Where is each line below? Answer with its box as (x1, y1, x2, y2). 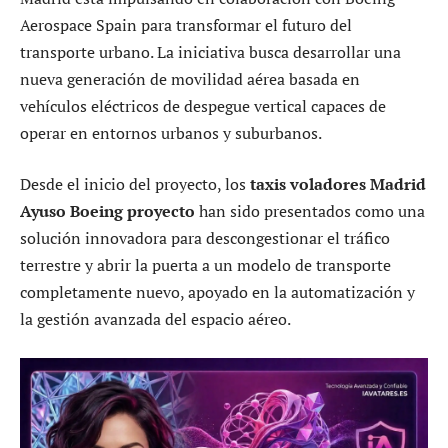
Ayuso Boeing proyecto (20, 200, 195, 223)
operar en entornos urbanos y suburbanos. (20, 121, 322, 144)
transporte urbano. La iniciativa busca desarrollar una (20, 40, 401, 63)
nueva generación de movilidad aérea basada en (20, 67, 360, 90)
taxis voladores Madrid (250, 173, 426, 196)
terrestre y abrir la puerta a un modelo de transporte (20, 254, 391, 277)
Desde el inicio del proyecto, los (20, 173, 250, 196)
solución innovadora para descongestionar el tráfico (20, 227, 390, 250)
